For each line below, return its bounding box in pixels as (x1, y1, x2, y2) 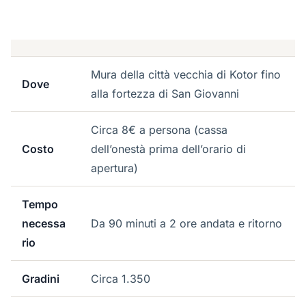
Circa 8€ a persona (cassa (91, 123, 227, 137)
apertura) (91, 161, 138, 175)
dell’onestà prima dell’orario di (91, 142, 246, 156)
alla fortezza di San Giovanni (91, 87, 239, 100)
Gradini (22, 272, 59, 286)
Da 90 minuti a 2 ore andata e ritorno (91, 217, 282, 230)
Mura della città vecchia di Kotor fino (91, 68, 281, 81)
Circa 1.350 (91, 272, 150, 286)
